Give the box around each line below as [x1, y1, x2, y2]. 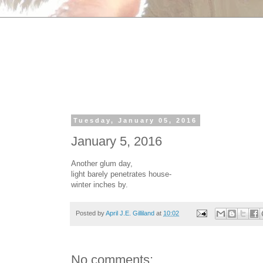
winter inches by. [71, 180, 128, 189]
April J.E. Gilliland [106, 209, 154, 217]
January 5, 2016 [71, 133, 162, 149]
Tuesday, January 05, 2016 [73, 117, 198, 124]
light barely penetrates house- [71, 169, 171, 178]
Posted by [76, 209, 106, 217]
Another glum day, [71, 159, 133, 168]
